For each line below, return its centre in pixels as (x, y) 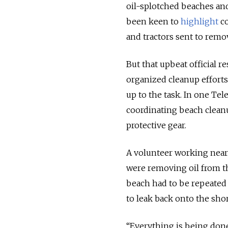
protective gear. (156, 125)
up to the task (153, 94)
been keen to (153, 21)
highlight (199, 21)
